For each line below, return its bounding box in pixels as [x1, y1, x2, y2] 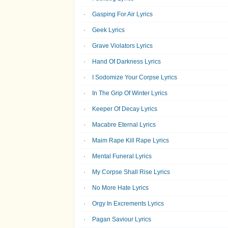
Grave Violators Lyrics [92, 42, 153, 49]
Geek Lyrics [92, 26, 125, 34]
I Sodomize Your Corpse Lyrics [92, 74, 177, 81]
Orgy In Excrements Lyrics [92, 200, 164, 207]
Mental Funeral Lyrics [92, 153, 152, 160]
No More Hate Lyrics [92, 184, 149, 191]
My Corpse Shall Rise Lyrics [92, 168, 170, 176]
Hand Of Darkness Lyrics [92, 58, 161, 65]
